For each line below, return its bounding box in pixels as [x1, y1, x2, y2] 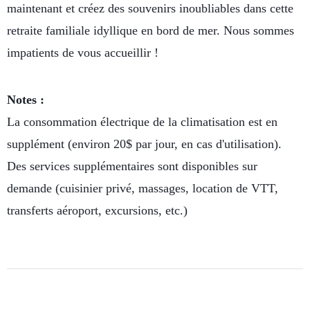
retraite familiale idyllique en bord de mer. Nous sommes [7, 24, 294, 38]
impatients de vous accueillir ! [7, 46, 158, 60]
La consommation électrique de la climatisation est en [7, 115, 277, 129]
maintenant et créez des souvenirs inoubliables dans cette [7, 1, 293, 16]
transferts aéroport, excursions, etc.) [7, 203, 188, 218]
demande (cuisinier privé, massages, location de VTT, [7, 181, 278, 196]
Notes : [7, 93, 44, 107]
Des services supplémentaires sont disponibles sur [7, 159, 257, 174]
